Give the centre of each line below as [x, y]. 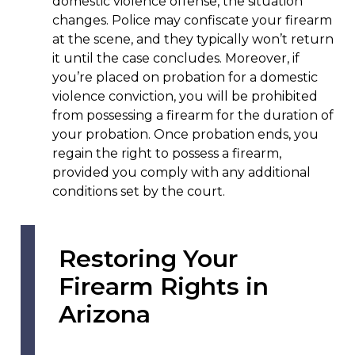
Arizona [104, 314]
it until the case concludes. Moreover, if [176, 58]
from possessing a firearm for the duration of [193, 115]
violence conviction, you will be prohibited [185, 96]
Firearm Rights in [163, 286]
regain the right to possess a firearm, [166, 153]
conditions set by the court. [138, 191]
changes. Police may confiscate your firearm [192, 20]
